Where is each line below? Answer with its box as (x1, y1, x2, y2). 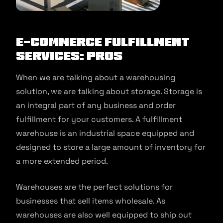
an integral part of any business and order (16, 100, 176, 111)
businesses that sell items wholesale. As (16, 196, 165, 207)
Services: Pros (16, 50, 122, 62)
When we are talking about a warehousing (16, 72, 175, 83)
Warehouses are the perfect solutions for (16, 182, 173, 193)
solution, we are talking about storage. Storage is (16, 86, 202, 97)
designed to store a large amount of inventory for (16, 142, 206, 153)
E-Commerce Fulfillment (16, 36, 190, 48)
